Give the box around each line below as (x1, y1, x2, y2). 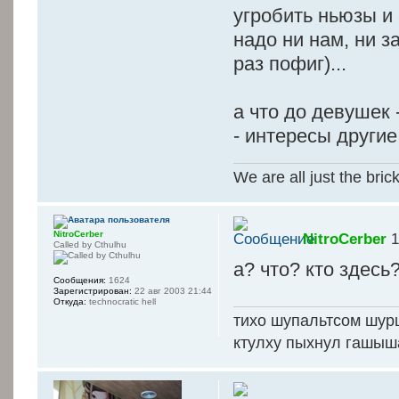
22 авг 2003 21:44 (132, 286, 212, 297)
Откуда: (53, 297, 86, 307)
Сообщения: (53, 275, 106, 286)
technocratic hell (86, 297, 156, 307)
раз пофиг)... (233, 53, 347, 76)
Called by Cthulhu (53, 240, 126, 250)
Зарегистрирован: (53, 286, 132, 297)
